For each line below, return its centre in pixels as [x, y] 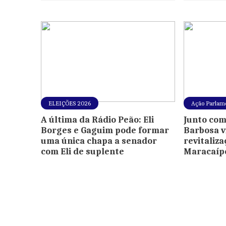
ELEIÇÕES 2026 [69, 103]
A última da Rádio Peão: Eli [97, 120]
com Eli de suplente [82, 152]
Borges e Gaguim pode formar [105, 131]
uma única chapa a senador [99, 141]
